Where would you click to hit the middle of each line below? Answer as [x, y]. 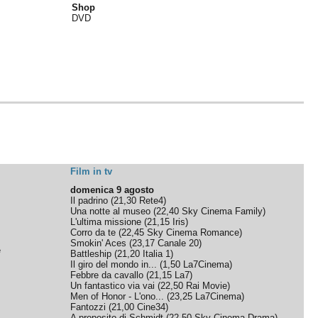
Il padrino [89, 201]
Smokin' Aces [99, 243]
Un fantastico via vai [113, 286]
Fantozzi [88, 307]
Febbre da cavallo [107, 275]
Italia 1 [157, 254]
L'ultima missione [106, 222]
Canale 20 [179, 243]
